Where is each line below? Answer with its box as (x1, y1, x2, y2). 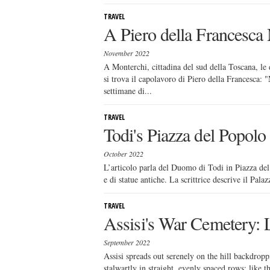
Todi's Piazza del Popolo (104, 122, 266, 146)
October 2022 (104, 149, 143, 159)
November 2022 (104, 48, 149, 58)
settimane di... (104, 85, 152, 96)
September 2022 (104, 237, 150, 247)
